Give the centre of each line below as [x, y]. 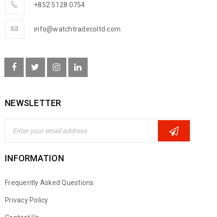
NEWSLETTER [33, 103]
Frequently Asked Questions [49, 183]
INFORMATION [34, 158]
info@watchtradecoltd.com [77, 29]
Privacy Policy [27, 200]
